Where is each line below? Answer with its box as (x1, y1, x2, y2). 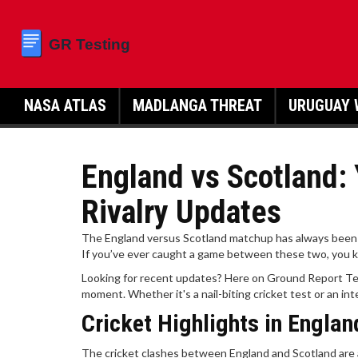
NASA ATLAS (24, 96, 106, 115)
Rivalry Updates (82, 193, 281, 231)
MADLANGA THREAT (133, 96, 262, 115)
